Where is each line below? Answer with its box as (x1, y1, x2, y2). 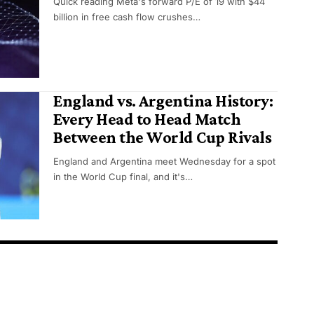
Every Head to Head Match (53, 109, 241, 129)
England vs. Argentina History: (53, 91, 273, 111)
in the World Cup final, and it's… (53, 171, 193, 183)
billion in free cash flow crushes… (53, 11, 200, 23)
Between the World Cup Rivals (53, 128, 272, 147)
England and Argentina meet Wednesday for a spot (53, 156, 275, 168)
